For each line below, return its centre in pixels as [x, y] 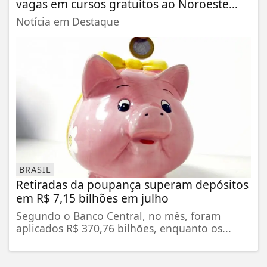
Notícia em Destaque [68, 22]
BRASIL [35, 170]
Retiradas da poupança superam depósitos [132, 184]
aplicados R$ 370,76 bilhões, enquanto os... [124, 228]
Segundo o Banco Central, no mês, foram [118, 215]
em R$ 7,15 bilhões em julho [92, 198]
